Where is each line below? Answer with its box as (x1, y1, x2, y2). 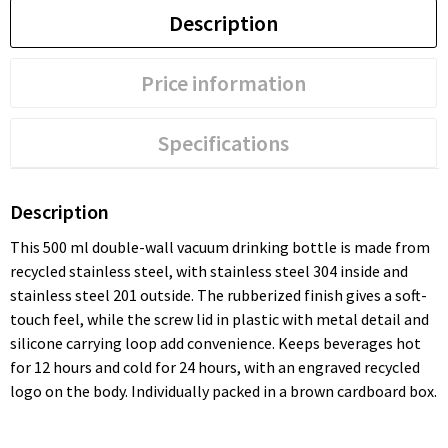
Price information (140, 68, 306, 97)
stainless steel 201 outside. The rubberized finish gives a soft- (9, 284, 427, 305)
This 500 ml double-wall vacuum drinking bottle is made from (9, 236, 430, 257)
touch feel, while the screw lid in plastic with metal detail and (9, 308, 429, 329)
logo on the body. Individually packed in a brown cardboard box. (9, 380, 437, 401)
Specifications (157, 128, 289, 157)
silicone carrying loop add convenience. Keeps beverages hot (9, 332, 421, 353)
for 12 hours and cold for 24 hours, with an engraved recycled (9, 356, 420, 377)
